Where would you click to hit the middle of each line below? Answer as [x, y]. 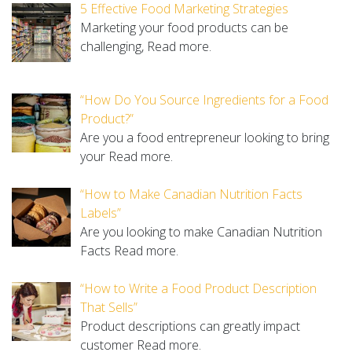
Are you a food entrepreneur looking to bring [205, 137]
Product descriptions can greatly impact [190, 326]
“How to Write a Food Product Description [198, 288]
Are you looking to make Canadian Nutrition [201, 231]
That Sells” [109, 307]
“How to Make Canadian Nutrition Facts [191, 194]
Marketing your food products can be [184, 27]
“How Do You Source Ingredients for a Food [204, 99]
